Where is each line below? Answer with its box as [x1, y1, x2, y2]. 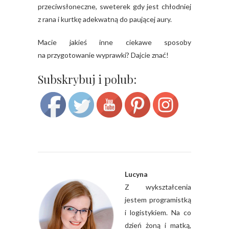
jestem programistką [125, 195, 191, 204]
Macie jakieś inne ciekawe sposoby [38, 38, 191, 47]
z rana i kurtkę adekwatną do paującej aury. [38, 15, 172, 24]
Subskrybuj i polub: [38, 72, 136, 87]
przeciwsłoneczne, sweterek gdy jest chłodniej [38, 2, 191, 11]
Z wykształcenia [125, 182, 191, 192]
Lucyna [125, 170, 148, 179]
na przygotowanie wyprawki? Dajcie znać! [38, 51, 169, 60]
